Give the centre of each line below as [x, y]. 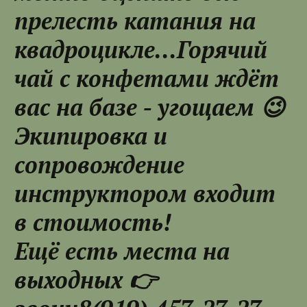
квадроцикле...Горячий [141, 50]
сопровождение [99, 165]
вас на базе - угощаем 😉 [149, 108]
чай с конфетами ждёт [147, 79]
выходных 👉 [86, 280]
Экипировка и [91, 136]
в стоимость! [93, 223]
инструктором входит [145, 194]
